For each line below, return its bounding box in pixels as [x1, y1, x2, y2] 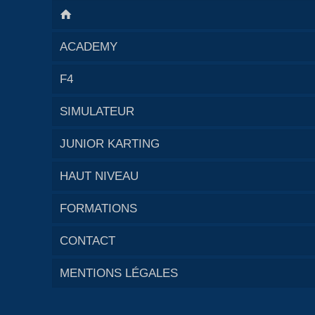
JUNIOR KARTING [60, 136, 160, 150]
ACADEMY [60, 39, 117, 53]
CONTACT [60, 233, 115, 247]
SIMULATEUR [60, 104, 134, 118]
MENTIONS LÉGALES [60, 266, 178, 280]
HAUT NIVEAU [60, 169, 139, 183]
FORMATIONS [60, 201, 137, 215]
